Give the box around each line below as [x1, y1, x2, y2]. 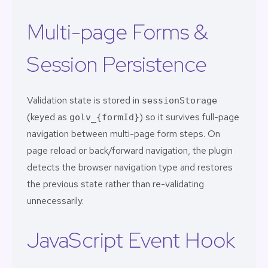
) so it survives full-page [139, 111, 239, 123]
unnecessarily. [27, 194, 84, 207]
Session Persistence [27, 50, 207, 78]
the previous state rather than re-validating [27, 178, 204, 190]
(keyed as [27, 111, 69, 123]
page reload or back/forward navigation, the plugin [27, 144, 233, 157]
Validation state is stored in [27, 94, 142, 106]
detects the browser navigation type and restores [27, 161, 233, 173]
